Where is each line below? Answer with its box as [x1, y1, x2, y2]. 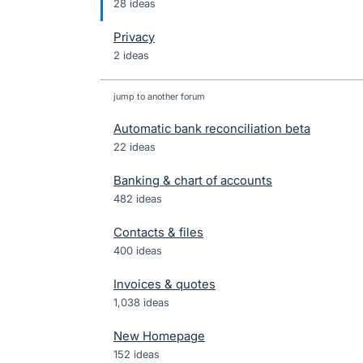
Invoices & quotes [113, 276, 216, 292]
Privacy [113, 29, 155, 45]
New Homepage [113, 328, 205, 344]
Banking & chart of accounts [113, 173, 272, 188]
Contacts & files [113, 224, 203, 240]
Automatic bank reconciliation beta [113, 121, 310, 136]
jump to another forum [113, 91, 205, 102]
